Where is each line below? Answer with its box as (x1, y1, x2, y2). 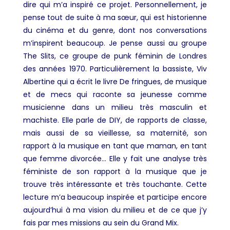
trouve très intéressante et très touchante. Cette (23, 179, 207, 190)
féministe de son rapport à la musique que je (23, 166, 207, 177)
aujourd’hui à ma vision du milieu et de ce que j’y (23, 205, 207, 216)
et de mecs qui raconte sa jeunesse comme (23, 89, 207, 100)
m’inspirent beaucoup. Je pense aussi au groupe (23, 38, 207, 49)
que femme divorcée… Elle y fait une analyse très (23, 154, 207, 164)
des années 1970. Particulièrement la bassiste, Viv (23, 64, 207, 74)
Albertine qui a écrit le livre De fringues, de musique (23, 76, 207, 87)
